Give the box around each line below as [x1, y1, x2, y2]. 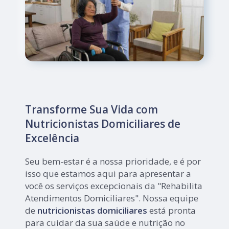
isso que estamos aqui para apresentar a [25, 168, 192, 180]
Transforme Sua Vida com [25, 102, 158, 117]
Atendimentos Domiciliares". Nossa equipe [25, 192, 199, 204]
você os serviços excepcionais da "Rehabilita [25, 180, 203, 192]
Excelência [25, 131, 80, 146]
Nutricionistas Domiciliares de [25, 117, 181, 131]
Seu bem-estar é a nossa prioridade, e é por [25, 155, 201, 168]
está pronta [147, 204, 196, 217]
